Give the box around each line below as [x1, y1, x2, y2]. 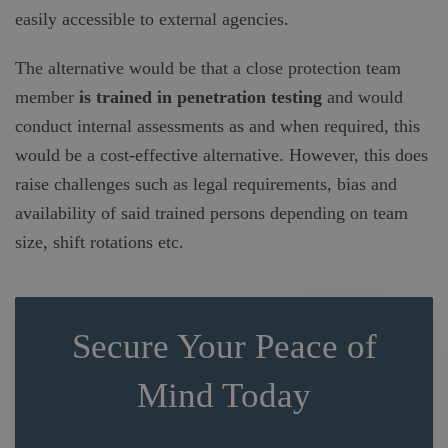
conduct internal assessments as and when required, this [15, 116, 420, 136]
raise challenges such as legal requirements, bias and [15, 174, 397, 194]
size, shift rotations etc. [15, 232, 189, 252]
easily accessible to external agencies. [15, 9, 294, 29]
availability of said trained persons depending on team [15, 203, 408, 223]
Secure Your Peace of [71, 327, 377, 366]
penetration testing [177, 87, 322, 107]
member [15, 87, 79, 107]
